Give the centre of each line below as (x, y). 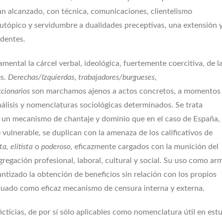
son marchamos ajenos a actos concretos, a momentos (125, 91)
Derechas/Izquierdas (41, 77)
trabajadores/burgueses (116, 77)
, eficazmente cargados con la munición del (144, 146)
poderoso (56, 146)
